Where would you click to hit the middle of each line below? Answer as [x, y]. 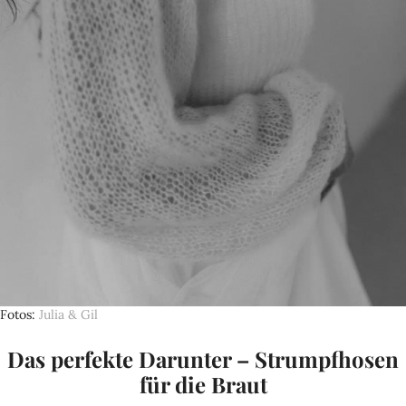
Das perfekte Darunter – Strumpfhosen [203, 359]
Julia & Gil [68, 315]
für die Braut [203, 385]
